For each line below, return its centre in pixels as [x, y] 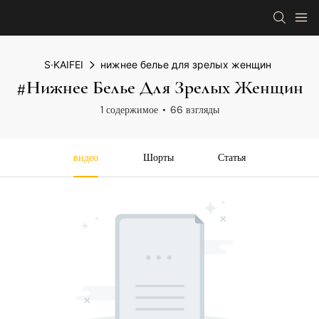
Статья [232, 157]
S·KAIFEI [64, 64]
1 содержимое [129, 110]
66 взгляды [194, 110]
